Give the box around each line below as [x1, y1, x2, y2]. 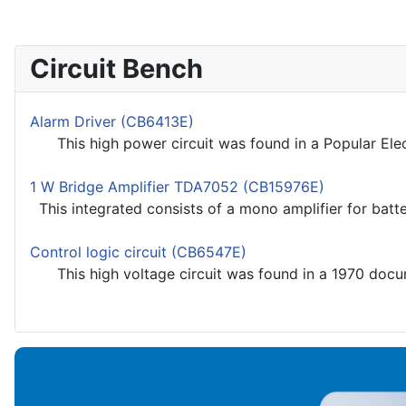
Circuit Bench [30, 53, 203, 85]
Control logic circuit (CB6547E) [30, 243, 246, 262]
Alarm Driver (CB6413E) [30, 112, 194, 131]
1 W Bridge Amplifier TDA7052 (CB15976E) [30, 178, 324, 197]
